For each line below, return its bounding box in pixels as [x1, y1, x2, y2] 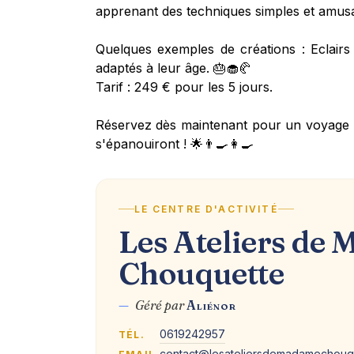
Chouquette [118, 254, 284, 292]
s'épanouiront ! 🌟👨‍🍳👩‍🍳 [95, 136, 254, 153]
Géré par [133, 296, 185, 313]
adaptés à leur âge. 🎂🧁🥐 [95, 60, 251, 77]
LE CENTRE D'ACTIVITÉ [134, 202, 278, 215]
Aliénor [186, 296, 236, 313]
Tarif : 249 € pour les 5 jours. [95, 79, 273, 96]
